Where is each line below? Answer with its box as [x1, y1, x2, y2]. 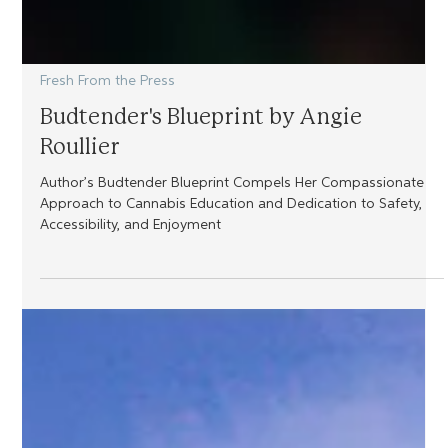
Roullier [40, 202, 121, 225]
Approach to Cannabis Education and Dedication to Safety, [40, 262, 423, 277]
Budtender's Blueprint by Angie [40, 172, 363, 195]
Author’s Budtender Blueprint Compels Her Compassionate [40, 241, 425, 256]
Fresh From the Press [40, 139, 176, 154]
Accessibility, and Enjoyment [40, 283, 222, 298]
